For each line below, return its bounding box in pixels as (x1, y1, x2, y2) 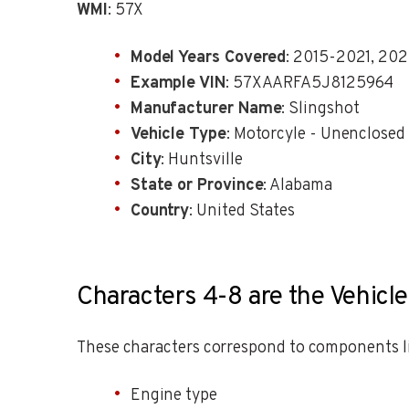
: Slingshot (281, 99, 360, 121)
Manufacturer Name (130, 99, 282, 121)
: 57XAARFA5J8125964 (225, 73, 394, 95)
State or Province (130, 175, 264, 197)
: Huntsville (161, 150, 243, 172)
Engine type (130, 385, 217, 407)
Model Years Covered (130, 47, 287, 69)
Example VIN (130, 73, 225, 95)
